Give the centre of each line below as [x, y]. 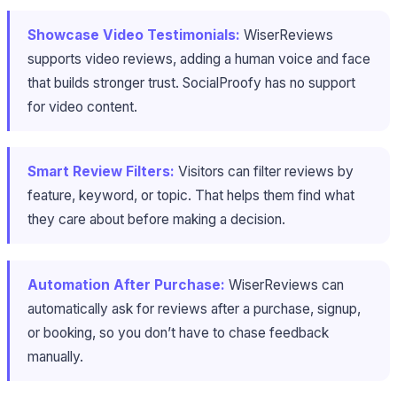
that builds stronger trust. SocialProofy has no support [191, 82]
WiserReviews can [284, 285]
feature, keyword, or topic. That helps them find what [191, 196]
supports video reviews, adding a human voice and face [199, 58]
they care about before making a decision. [156, 220]
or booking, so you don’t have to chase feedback [178, 333]
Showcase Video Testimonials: [134, 35]
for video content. [82, 106]
